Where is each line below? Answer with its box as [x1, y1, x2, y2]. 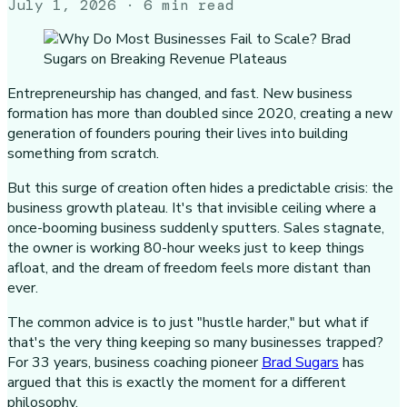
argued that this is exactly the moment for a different [7, 372, 346, 392]
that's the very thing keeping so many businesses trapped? [7, 332, 383, 352]
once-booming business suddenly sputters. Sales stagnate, [7, 217, 384, 238]
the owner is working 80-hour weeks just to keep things [7, 237, 364, 258]
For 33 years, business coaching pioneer [7, 352, 262, 372]
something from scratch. [7, 143, 159, 164]
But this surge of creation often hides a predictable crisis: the [7, 177, 393, 198]
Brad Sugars [262, 352, 339, 372]
